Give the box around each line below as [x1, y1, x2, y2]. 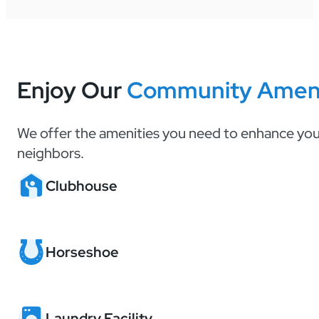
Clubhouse [45, 175, 117, 195]
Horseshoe [45, 241, 119, 261]
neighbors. [16, 142, 84, 162]
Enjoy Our [16, 75, 127, 106]
